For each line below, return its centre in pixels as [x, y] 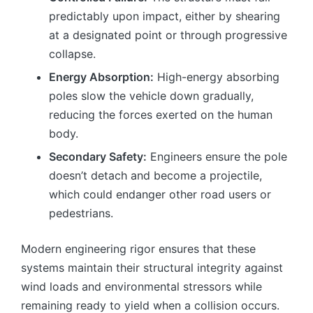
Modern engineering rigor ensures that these [138, 249]
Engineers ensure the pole [217, 157]
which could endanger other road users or [160, 195]
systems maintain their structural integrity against [152, 268]
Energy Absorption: [101, 77]
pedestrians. [81, 213]
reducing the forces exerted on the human [161, 115]
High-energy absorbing [217, 77]
